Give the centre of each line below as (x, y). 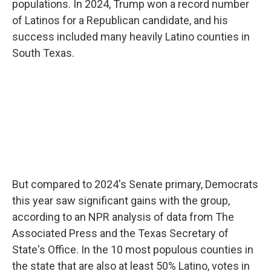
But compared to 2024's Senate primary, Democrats (135, 184)
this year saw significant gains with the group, (121, 201)
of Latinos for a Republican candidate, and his (120, 20)
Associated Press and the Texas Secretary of (120, 233)
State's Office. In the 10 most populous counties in (133, 250)
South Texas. (43, 53)
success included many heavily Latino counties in (131, 37)
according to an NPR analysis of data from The (123, 217)
